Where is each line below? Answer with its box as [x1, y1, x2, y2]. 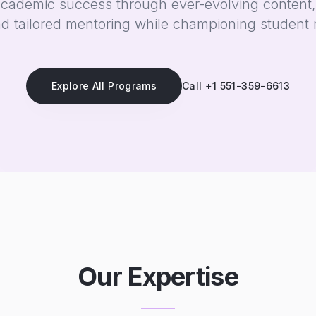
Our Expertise [78, 261, 238, 292]
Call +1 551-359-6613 [182, 80, 290, 92]
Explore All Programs [51, 80, 157, 92]
